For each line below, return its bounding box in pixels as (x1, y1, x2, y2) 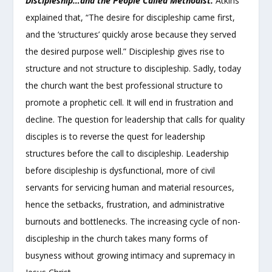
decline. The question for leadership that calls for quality (25, 113, 245, 125)
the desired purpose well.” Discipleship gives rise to (25, 45, 225, 57)
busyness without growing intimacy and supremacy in (25, 249, 236, 261)
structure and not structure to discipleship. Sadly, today (25, 62, 242, 74)
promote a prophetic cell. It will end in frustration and (25, 96, 234, 108)
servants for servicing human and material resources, (25, 181, 235, 193)
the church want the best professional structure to (25, 79, 223, 91)
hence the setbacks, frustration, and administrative (25, 198, 225, 210)
